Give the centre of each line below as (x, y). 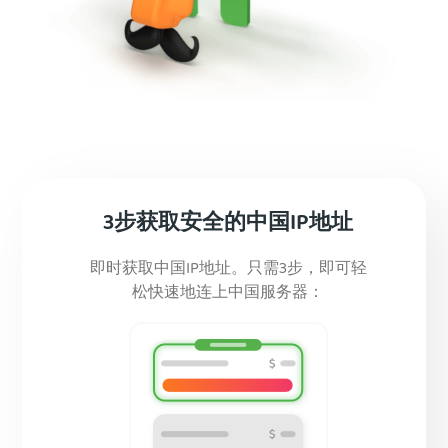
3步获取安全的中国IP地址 (228, 225)
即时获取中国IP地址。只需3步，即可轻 (228, 270)
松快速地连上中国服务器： (228, 294)
